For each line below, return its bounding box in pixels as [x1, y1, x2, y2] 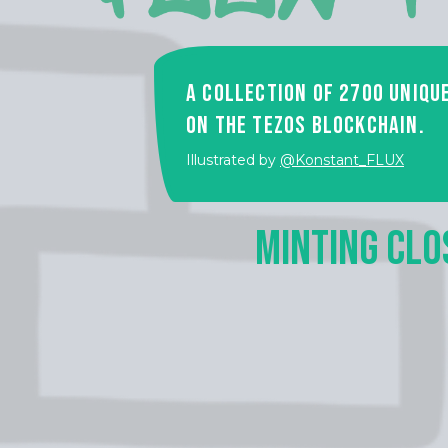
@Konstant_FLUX [280, 151, 404, 169]
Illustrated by [186, 151, 280, 169]
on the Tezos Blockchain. [186, 111, 425, 140]
